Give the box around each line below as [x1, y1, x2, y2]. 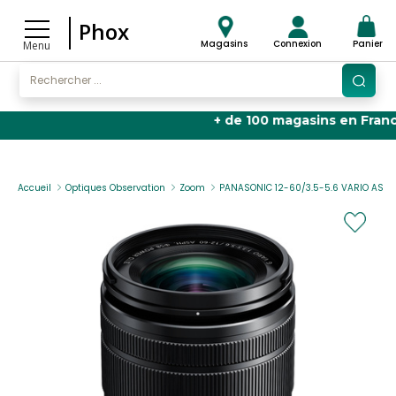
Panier [352, 37, 383, 51]
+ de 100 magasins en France [181, 112, 375, 128]
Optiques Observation [65, 181, 165, 194]
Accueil [18, 181, 51, 194]
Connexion [273, 37, 323, 50]
